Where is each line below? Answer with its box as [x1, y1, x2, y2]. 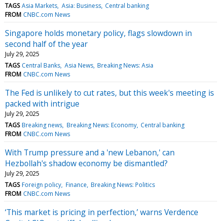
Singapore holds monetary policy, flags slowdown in [5, 27, 192, 38]
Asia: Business [61, 1, 101, 10]
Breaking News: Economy [66, 120, 137, 129]
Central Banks [22, 61, 61, 70]
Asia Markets [22, 1, 58, 10]
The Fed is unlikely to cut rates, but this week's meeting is [5, 87, 214, 98]
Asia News [64, 61, 93, 70]
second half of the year [5, 38, 88, 49]
